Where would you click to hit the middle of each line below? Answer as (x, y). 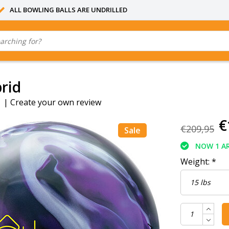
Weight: (196, 161)
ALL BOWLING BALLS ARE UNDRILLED (68, 10)
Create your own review (56, 102)
